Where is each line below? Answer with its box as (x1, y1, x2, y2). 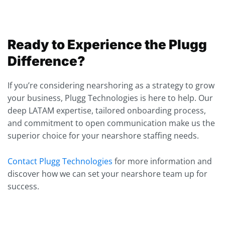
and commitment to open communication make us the (8, 118, 215, 129)
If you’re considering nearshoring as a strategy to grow (8, 80, 214, 91)
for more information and (113, 155, 212, 167)
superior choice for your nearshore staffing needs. (8, 130, 199, 142)
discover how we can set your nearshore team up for (8, 168, 207, 179)
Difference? (8, 53, 85, 69)
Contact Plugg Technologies (8, 155, 113, 167)
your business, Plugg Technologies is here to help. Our (8, 92, 213, 104)
